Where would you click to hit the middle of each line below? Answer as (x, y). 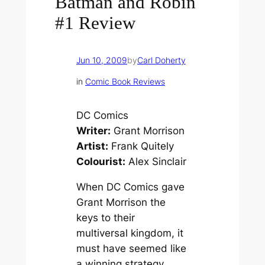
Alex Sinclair (156, 162)
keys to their (105, 217)
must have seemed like (131, 248)
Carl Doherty (161, 60)
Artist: (92, 146)
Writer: (93, 131)
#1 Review (96, 22)
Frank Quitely (141, 146)
